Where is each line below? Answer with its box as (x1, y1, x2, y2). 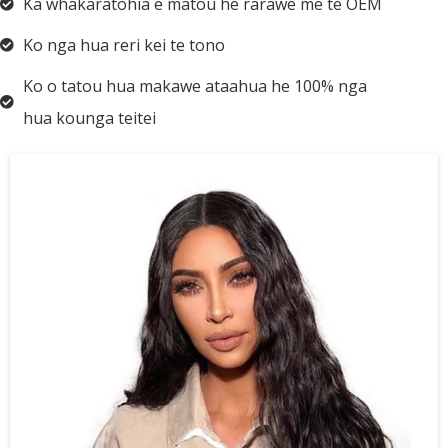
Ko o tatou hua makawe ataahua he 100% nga (22, 75, 367, 97)
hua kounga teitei (22, 107, 156, 129)
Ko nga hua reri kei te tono (22, 34, 225, 56)
